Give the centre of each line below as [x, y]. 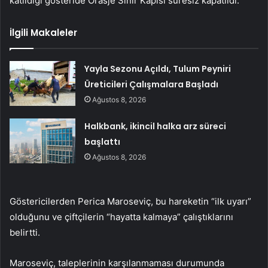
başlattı [103, 141]
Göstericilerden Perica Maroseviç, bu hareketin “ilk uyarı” [130, 201]
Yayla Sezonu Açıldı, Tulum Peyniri [158, 68]
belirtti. [25, 232]
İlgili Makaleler [43, 32]
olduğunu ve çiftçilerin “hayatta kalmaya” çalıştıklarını [121, 217]
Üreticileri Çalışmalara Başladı [152, 84]
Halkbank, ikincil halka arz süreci [156, 126]
